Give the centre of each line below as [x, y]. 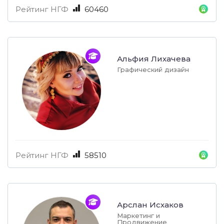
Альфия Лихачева [154, 59]
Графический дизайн [153, 70]
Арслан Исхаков [150, 205]
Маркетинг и [138, 216]
